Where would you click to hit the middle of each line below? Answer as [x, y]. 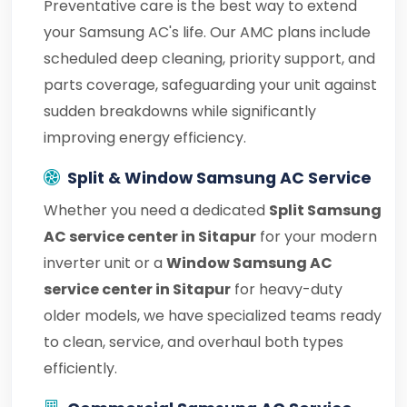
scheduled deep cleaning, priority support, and [209, 59]
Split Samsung [325, 210]
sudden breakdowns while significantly [180, 111]
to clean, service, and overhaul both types [194, 342]
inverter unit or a [105, 263]
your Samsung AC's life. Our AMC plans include [207, 32]
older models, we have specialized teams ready [213, 316]
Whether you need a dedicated [156, 210]
